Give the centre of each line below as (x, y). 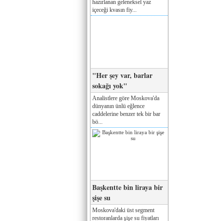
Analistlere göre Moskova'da (126, 98)
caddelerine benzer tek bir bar (126, 114)
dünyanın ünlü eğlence (118, 106)
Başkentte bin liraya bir (128, 187)
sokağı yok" (110, 85)
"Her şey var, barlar (122, 75)
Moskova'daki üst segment (123, 210)
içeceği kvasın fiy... (114, 10)
